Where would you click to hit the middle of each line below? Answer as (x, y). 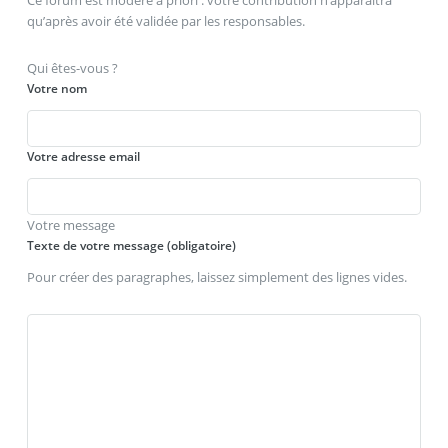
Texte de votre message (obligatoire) (131, 245)
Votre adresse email (83, 156)
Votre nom (56, 89)
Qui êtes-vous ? (72, 68)
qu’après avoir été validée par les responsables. (165, 20)
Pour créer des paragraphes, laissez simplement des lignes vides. (216, 276)
